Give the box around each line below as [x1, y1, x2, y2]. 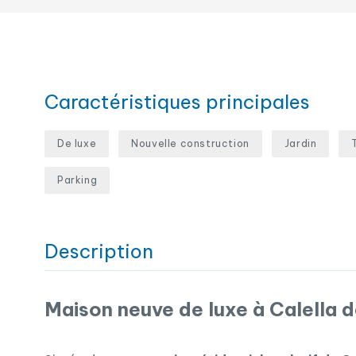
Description [44, 239, 153, 263]
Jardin [284, 137, 317, 149]
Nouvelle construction [131, 137, 250, 149]
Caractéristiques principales [44, 90, 310, 114]
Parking [57, 174, 98, 186]
